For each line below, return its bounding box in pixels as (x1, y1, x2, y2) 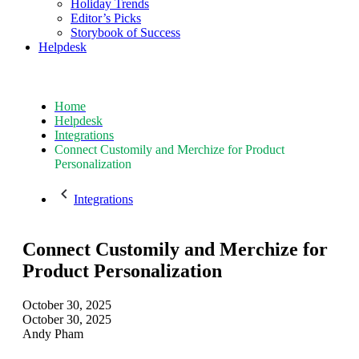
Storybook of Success (71, 26, 180, 39)
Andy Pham (22, 326, 83, 341)
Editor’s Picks (71, 11, 141, 25)
